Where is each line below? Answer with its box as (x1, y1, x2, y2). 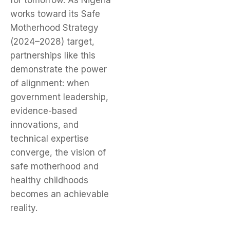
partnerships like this (10, 50, 95, 61)
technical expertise (10, 133, 89, 144)
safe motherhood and (10, 161, 99, 172)
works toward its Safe (10, 9, 100, 20)
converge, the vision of (10, 147, 106, 158)
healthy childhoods (10, 175, 88, 186)
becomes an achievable (10, 189, 109, 200)
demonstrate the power (10, 64, 107, 75)
